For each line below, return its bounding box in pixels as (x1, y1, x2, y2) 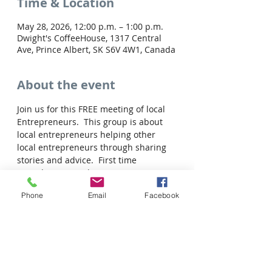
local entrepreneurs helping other (17, 129, 158, 140)
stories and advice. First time (17, 154, 139, 166)
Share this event (17, 245, 115, 261)
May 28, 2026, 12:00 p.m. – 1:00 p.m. (17, 21, 163, 32)
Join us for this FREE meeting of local (17, 103, 168, 115)
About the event (17, 76, 115, 93)
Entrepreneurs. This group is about (17, 116, 165, 127)
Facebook (144, 190, 179, 200)
